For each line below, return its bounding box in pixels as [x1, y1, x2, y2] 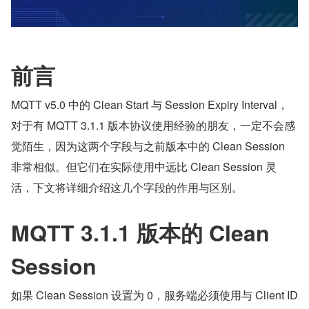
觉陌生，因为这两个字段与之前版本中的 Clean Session [11, 138, 285, 154]
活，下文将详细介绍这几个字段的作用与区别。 [11, 179, 243, 196]
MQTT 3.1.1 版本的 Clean [11, 217, 270, 249]
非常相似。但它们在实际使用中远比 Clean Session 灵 [11, 159, 277, 175]
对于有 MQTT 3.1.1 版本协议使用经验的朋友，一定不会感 [11, 117, 295, 134]
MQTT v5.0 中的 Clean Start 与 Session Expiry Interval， [11, 97, 288, 113]
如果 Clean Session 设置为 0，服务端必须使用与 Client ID [11, 287, 298, 303]
